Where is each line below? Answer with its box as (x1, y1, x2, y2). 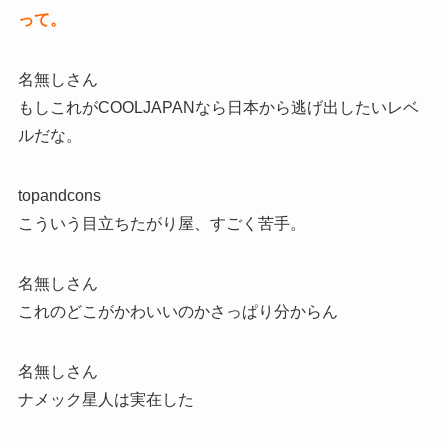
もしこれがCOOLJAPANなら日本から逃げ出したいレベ (17, 98, 419, 116)
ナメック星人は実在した (17, 390, 194, 408)
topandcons (17, 186, 101, 204)
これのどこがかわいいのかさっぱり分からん (17, 302, 338, 320)
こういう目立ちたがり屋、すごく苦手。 (17, 214, 306, 232)
